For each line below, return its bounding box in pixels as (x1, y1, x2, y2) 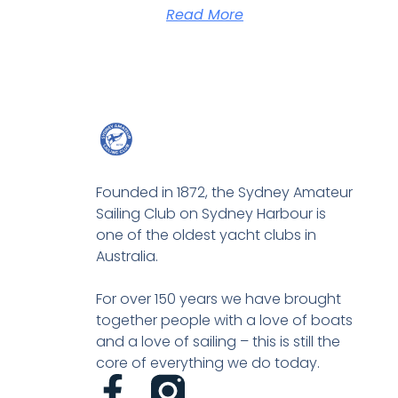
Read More (166, 4, 243, 25)
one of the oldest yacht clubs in (95, 224, 316, 245)
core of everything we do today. (95, 352, 320, 373)
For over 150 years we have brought (95, 288, 341, 309)
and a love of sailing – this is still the (95, 330, 340, 352)
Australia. (95, 245, 158, 267)
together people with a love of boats (95, 309, 353, 330)
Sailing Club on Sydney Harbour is (95, 203, 326, 224)
